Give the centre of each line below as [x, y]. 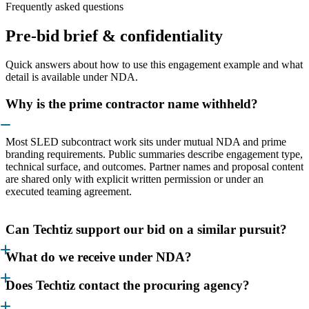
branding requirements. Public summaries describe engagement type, [154, 154]
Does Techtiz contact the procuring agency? [128, 285]
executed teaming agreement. [69, 191]
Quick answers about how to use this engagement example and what [154, 65]
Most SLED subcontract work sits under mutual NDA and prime [146, 141]
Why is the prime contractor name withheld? [132, 104]
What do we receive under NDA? [99, 257]
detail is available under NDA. [72, 77]
